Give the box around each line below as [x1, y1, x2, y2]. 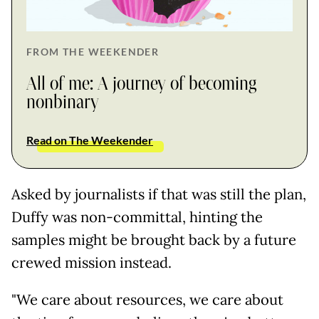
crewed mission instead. [11, 253, 172, 272]
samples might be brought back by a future [11, 230, 296, 249]
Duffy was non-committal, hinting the [11, 207, 263, 226]
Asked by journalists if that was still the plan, [11, 184, 306, 204]
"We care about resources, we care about [11, 290, 283, 309]
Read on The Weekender [26, 132, 153, 147]
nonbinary [26, 93, 99, 112]
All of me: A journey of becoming [26, 74, 257, 93]
